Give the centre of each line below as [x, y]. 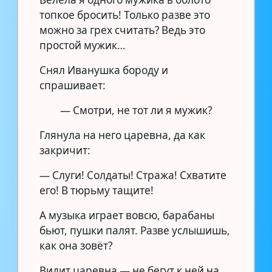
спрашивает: [73, 85]
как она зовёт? [76, 245]
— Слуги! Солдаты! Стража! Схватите [133, 175]
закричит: [65, 150]
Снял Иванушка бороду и [104, 70]
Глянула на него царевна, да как [122, 135]
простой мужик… [83, 45]
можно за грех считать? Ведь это [122, 30]
